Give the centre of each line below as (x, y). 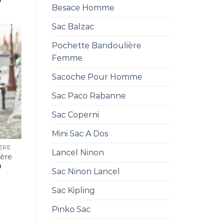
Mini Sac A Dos (80, 134)
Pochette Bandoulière (96, 46)
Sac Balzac (73, 27)
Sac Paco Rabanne (89, 96)
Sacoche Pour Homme (97, 77)
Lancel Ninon (78, 153)
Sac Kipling (73, 190)
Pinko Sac (71, 209)
